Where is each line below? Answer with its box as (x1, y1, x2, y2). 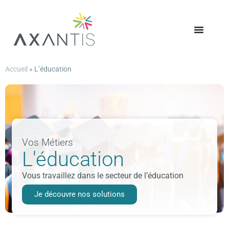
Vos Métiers (22, 136, 74, 149)
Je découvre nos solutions (34, 189, 125, 199)
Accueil (5, 65, 28, 73)
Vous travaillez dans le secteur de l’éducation (22, 171, 184, 181)
